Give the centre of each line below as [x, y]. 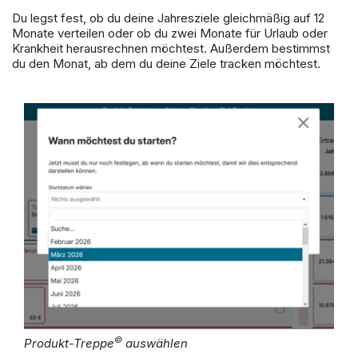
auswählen [155, 344]
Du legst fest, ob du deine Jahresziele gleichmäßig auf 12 [168, 18]
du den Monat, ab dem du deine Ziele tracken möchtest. [169, 64]
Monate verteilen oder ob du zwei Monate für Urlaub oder [170, 34]
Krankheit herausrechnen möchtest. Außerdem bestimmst [171, 49]
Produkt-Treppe [69, 344]
